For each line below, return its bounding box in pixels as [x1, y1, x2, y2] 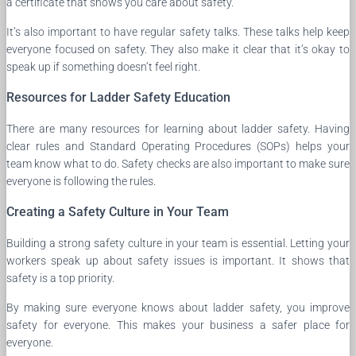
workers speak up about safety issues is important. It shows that [6, 253, 350, 267]
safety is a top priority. [6, 271, 114, 284]
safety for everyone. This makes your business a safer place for [6, 318, 350, 331]
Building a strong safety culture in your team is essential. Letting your [6, 236, 350, 250]
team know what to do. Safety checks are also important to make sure [6, 157, 350, 170]
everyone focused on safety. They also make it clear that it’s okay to [6, 42, 350, 56]
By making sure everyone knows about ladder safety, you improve [6, 300, 350, 314]
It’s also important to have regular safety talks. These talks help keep [6, 25, 350, 38]
